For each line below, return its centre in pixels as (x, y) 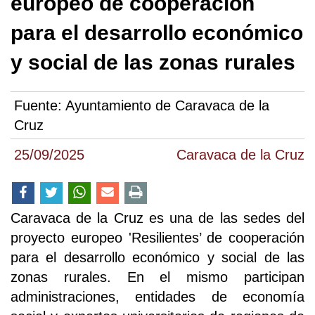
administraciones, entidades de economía (157, 297)
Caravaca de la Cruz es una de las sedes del (157, 218)
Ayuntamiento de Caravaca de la (167, 106)
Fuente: (40, 106)
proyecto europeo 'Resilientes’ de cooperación (157, 238)
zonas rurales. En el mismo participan (157, 277)
